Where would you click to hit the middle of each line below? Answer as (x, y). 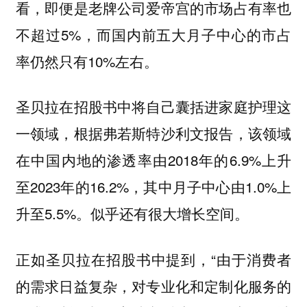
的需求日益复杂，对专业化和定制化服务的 (153, 285)
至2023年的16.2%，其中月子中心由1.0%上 (153, 187)
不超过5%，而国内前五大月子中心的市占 (153, 34)
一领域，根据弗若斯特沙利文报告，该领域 (153, 133)
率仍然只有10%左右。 (87, 61)
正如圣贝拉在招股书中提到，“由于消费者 (153, 259)
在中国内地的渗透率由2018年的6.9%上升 (153, 160)
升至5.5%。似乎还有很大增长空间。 (132, 213)
